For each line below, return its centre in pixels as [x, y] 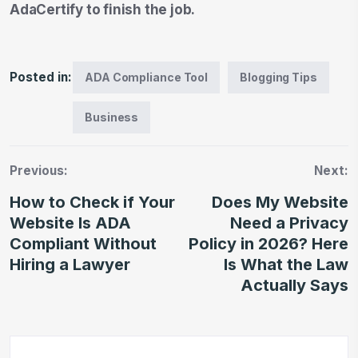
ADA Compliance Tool [147, 77]
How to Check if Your [92, 202]
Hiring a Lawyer [70, 264]
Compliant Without [83, 243]
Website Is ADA [70, 223]
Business [112, 117]
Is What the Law [286, 264]
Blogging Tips [278, 77]
